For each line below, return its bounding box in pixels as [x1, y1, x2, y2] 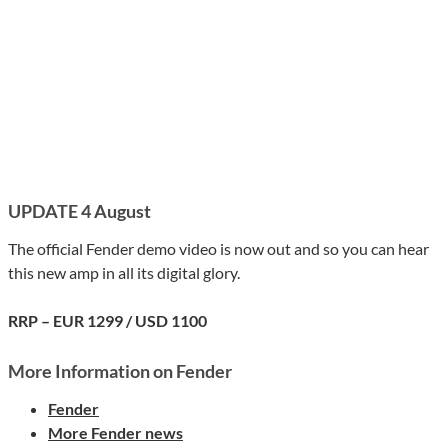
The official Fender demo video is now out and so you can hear [8, 238, 429, 258]
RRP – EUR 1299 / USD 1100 [8, 310, 207, 330]
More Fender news [48, 422, 183, 442]
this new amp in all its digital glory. [8, 262, 240, 282]
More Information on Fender [8, 359, 232, 382]
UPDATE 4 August [8, 199, 151, 222]
